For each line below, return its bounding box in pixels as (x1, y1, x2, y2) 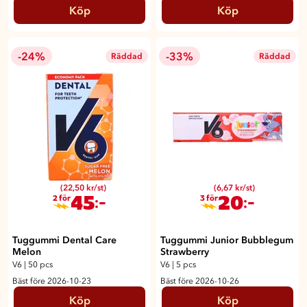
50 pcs (28, 259, 53, 269)
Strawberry (160, 245, 209, 258)
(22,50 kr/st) (60, 182, 106, 193)
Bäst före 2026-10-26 (160, 276, 239, 286)
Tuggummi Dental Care (12, 234, 116, 246)
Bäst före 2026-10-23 (12, 276, 91, 286)
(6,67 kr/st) (214, 182, 255, 193)
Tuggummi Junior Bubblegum (160, 234, 293, 246)
